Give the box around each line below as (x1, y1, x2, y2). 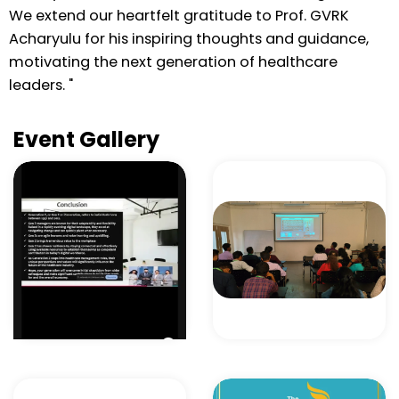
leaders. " (9, 74, 73, 95)
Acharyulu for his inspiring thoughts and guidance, (9, 28, 369, 49)
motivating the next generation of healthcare (9, 51, 338, 72)
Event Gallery (13, 125, 159, 155)
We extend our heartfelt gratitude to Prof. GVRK (9, 4, 349, 26)
